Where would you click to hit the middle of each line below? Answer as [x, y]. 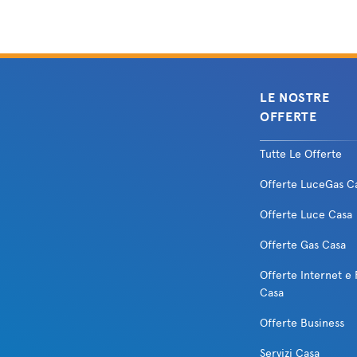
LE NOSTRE [295, 98]
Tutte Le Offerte [301, 154]
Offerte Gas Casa [303, 245]
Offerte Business [302, 323]
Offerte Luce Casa [306, 215]
